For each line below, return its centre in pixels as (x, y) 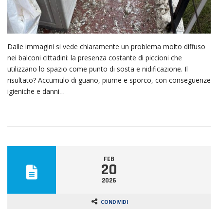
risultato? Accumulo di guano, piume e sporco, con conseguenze (109, 80)
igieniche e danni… (36, 91)
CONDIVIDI (114, 202)
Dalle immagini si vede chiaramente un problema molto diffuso (106, 46)
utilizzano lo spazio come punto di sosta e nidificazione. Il (98, 69)
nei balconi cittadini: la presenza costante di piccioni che (95, 57)
